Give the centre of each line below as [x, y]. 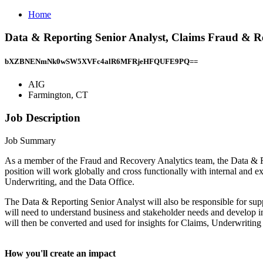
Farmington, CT [58, 95]
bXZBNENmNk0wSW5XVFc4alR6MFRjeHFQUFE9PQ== [101, 61]
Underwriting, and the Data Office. [70, 181]
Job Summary [30, 140]
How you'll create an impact [60, 253]
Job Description [43, 117]
